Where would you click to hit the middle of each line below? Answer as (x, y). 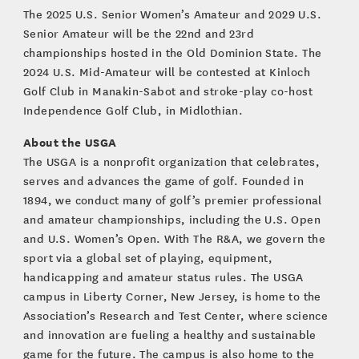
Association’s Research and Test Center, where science (175, 315)
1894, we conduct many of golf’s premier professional (172, 200)
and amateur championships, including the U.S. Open (171, 219)
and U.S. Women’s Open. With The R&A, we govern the (174, 238)
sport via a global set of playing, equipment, (147, 257)
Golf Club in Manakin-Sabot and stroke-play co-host (167, 91)
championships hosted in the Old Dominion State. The (172, 52)
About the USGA (71, 141)
